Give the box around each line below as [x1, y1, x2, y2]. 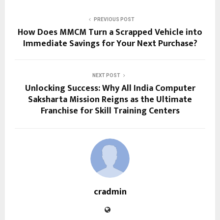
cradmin [93, 184, 127, 199]
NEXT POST [92, 72, 120, 78]
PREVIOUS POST [93, 16, 135, 22]
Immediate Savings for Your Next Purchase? [23, 36, 197, 51]
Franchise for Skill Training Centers [40, 103, 180, 118]
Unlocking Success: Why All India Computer [25, 81, 195, 96]
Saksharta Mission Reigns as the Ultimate [28, 92, 192, 107]
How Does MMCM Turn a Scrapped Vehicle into [18, 25, 202, 40]
